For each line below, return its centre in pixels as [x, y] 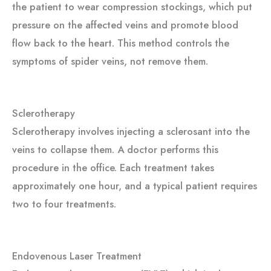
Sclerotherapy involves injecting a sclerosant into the [131, 131]
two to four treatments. [64, 204]
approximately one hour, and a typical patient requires [135, 185]
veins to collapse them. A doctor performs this [115, 149]
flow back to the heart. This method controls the [121, 43]
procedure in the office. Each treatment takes [113, 167]
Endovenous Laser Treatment [77, 256]
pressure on [38, 24]
